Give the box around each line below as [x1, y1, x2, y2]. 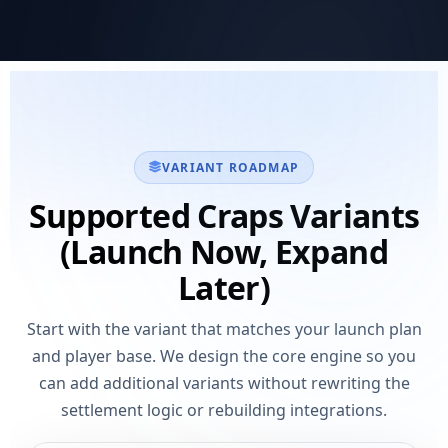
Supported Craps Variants [28, 193, 420, 237]
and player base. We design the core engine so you [32, 344, 416, 367]
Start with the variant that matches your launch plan [26, 317, 422, 340]
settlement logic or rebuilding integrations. [61, 398, 387, 421]
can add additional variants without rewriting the [38, 371, 410, 394]
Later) [177, 265, 271, 309]
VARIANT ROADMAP [162, 158, 300, 176]
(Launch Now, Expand [60, 229, 388, 273]
